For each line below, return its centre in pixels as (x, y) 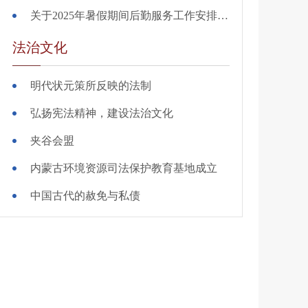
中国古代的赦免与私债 (85, 196)
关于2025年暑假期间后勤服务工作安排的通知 (223, 16)
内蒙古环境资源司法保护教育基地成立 (124, 168)
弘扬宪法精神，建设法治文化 (102, 113)
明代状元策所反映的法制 (91, 86)
